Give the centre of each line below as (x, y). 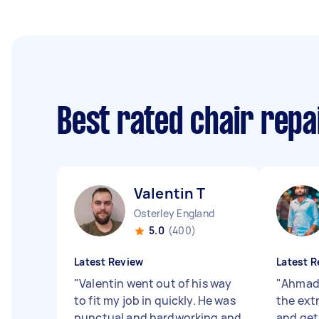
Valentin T (170, 193)
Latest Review (109, 262)
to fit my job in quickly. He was (155, 300)
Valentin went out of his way (156, 283)
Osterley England (174, 213)
